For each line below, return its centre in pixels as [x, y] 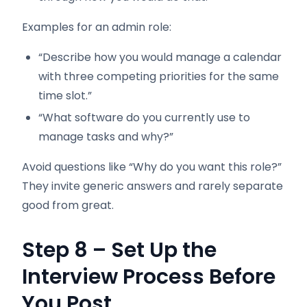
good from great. [68, 205]
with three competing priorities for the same [159, 76]
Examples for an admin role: [97, 27]
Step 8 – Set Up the [119, 250]
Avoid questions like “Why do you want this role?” [152, 167]
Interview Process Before [149, 277]
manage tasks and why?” [106, 137]
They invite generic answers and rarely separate [152, 186]
